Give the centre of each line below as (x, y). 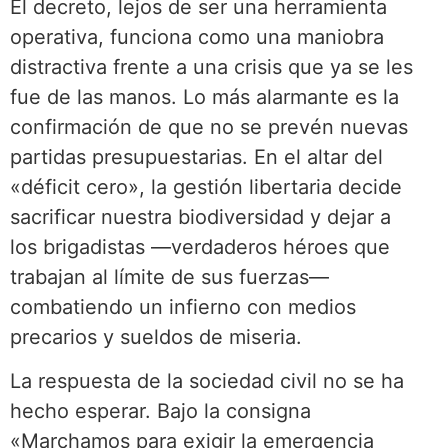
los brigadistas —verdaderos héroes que (200, 247)
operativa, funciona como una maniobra (197, 37)
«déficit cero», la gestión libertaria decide (206, 187)
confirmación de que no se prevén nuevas (209, 127)
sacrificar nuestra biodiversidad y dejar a (200, 217)
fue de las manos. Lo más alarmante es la (204, 97)
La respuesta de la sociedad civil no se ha (207, 381)
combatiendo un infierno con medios (183, 307)
